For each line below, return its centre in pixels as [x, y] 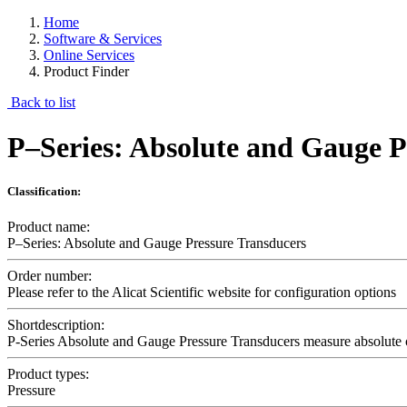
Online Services [89, 55]
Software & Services [103, 39]
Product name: [49, 227]
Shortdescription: [56, 325]
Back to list [41, 103]
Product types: [48, 374]
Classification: [44, 191]
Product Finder [86, 72]
